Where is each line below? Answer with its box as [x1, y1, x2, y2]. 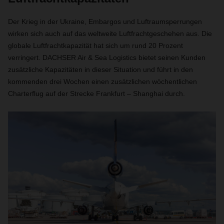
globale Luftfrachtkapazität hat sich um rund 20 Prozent [8, 41, 183, 49]
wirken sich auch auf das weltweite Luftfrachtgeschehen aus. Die [8, 29, 212, 37]
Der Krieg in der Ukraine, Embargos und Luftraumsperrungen [8, 17, 202, 25]
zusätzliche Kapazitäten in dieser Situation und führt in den [8, 65, 193, 73]
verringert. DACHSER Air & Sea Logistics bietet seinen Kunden [8, 53, 205, 61]
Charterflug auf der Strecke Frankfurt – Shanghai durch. [8, 89, 185, 97]
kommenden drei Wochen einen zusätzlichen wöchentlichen [8, 77, 197, 85]
